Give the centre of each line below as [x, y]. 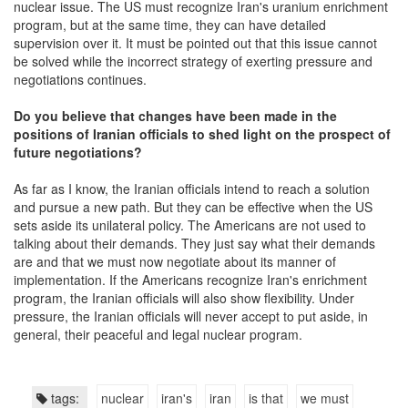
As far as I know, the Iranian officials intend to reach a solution [192, 188]
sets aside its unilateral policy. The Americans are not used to [190, 224]
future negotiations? [78, 152]
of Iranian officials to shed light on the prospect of [232, 133]
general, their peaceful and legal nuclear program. [160, 334]
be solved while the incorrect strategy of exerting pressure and [193, 61]
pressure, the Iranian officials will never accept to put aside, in [191, 316]
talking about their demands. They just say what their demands [194, 243]
